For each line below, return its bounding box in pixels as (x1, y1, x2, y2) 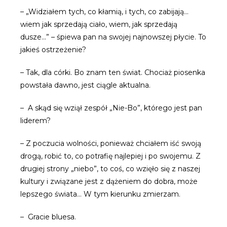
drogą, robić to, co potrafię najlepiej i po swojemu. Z (20, 152, 201, 161)
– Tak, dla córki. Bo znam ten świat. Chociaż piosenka (20, 68, 205, 77)
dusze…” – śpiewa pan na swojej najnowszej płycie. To (20, 32, 206, 42)
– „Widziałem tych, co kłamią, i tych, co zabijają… (20, 7, 188, 16)
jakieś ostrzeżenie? (20, 45, 86, 54)
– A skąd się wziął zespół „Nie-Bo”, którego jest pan (20, 103, 202, 112)
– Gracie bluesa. (20, 212, 76, 221)
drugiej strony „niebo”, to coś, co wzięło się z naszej (20, 164, 200, 173)
